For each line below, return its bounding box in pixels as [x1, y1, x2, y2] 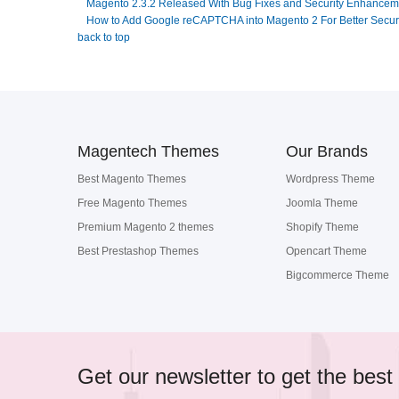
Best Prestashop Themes [77, 245, 199, 257]
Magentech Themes [77, 142, 219, 160]
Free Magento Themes [77, 197, 187, 209]
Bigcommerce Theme [286, 269, 389, 281]
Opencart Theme [286, 245, 367, 257]
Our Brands [286, 142, 368, 160]
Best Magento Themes [77, 173, 186, 185]
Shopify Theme [286, 221, 359, 233]
